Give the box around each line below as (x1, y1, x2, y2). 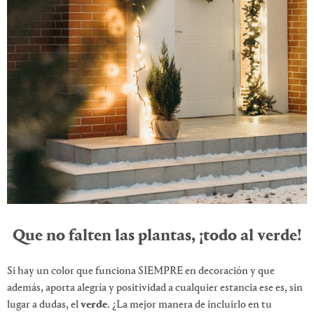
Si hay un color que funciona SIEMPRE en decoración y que (7, 266, 275, 278)
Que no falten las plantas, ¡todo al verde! (13, 228, 301, 245)
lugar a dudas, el (7, 299, 81, 311)
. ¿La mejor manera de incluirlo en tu (107, 299, 272, 311)
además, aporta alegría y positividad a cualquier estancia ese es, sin (7, 282, 303, 294)
